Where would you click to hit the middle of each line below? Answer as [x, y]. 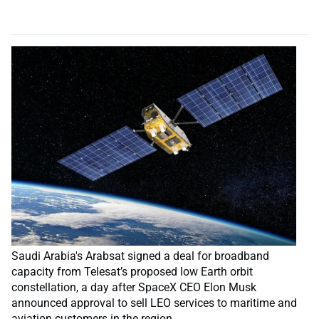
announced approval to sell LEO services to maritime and [154, 303]
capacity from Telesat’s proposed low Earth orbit [132, 272]
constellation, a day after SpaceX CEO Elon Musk [134, 288]
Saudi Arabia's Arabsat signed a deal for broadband [140, 256]
